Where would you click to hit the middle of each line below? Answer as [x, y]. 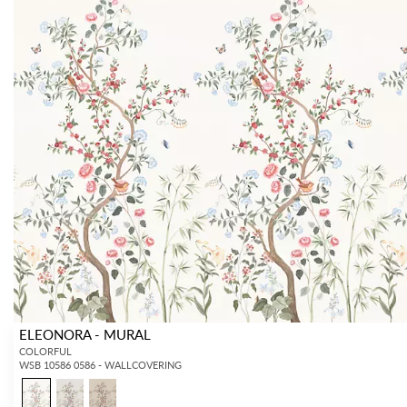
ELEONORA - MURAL [85, 333]
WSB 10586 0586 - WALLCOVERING [101, 364]
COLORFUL [46, 351]
